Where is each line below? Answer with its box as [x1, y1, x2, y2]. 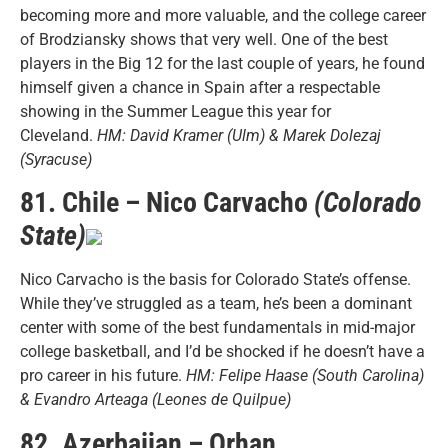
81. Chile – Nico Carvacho [20, 186, 314, 220]
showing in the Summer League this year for [20, 102, 331, 122]
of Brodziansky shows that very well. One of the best [20, 30, 388, 50]
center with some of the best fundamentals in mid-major [20, 318, 415, 338]
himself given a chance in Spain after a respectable [20, 78, 380, 98]
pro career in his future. [20, 366, 186, 386]
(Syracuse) [20, 150, 92, 170]
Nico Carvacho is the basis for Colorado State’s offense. [20, 270, 411, 290]
